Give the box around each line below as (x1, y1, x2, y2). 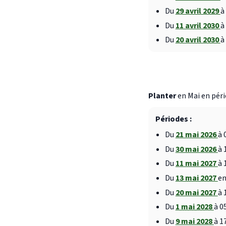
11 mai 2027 (175, 158, 218, 169)
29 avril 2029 (175, 6, 220, 17)
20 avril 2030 (175, 34, 220, 46)
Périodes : (155, 113, 192, 125)
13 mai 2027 (175, 172, 218, 184)
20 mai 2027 (175, 187, 218, 198)
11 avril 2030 (175, 20, 220, 31)
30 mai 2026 (175, 143, 218, 155)
